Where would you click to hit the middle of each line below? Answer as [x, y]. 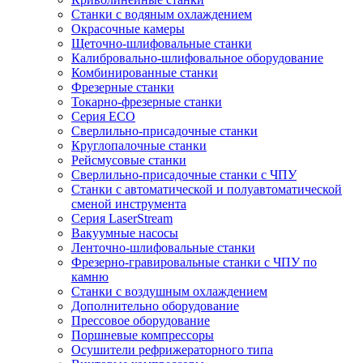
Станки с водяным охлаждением [162, 14]
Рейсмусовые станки [129, 160]
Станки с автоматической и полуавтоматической [207, 189]
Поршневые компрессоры [143, 335]
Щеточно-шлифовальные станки [162, 43]
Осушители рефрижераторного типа [172, 350]
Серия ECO [103, 116]
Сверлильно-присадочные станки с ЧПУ [184, 175]
